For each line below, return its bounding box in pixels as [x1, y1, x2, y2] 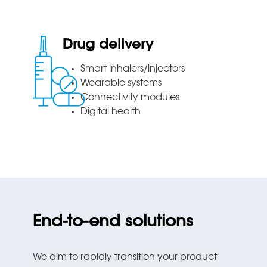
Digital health [80, 107, 141, 117]
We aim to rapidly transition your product [33, 252, 218, 262]
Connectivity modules [80, 93, 180, 103]
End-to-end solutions [33, 214, 194, 231]
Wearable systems [80, 79, 162, 89]
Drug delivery [63, 39, 154, 53]
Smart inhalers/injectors [80, 64, 185, 74]
